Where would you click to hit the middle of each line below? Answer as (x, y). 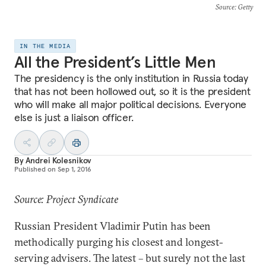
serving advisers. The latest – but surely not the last (130, 258)
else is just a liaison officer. (74, 117)
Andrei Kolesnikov (58, 160)
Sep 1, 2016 (75, 169)
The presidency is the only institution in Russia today (131, 78)
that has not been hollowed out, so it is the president (132, 91)
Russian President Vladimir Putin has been (113, 226)
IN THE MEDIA (45, 46)
